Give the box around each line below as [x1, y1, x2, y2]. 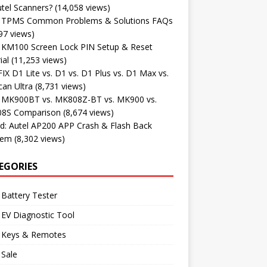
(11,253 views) [11, 54, 67, 66]
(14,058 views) [54, 1, 110, 13]
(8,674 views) [63, 106, 114, 118]
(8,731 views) [35, 80, 86, 92]
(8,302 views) [14, 132, 65, 144]
